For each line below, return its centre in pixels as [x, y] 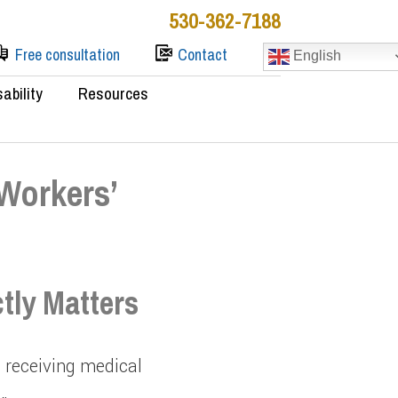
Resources [113, 93]
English [315, 56]
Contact [203, 55]
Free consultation [68, 55]
